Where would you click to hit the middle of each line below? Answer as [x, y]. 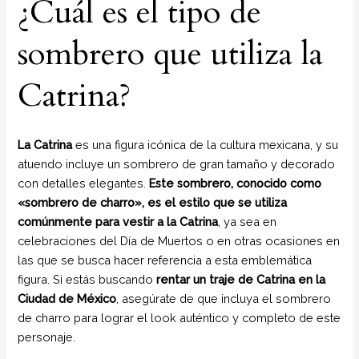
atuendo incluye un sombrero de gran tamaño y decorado [177, 164]
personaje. [47, 337]
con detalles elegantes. [84, 184]
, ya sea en [248, 222]
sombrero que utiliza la [171, 54]
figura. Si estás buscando [87, 280]
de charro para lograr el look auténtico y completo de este [179, 318]
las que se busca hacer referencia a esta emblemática [165, 260]
